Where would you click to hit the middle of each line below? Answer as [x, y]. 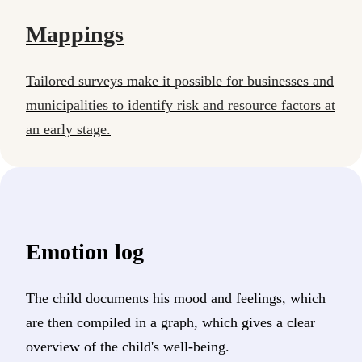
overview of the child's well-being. [128, 346]
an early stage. [68, 129]
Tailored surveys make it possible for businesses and [180, 80]
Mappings [75, 34]
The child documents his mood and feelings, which [176, 298]
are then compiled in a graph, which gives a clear [170, 322]
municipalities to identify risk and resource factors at [181, 105]
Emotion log [85, 251]
